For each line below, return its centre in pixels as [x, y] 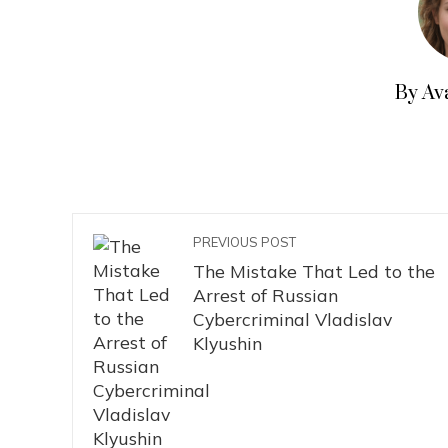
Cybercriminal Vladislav [292, 319]
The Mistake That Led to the [314, 271]
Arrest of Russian [265, 295]
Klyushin [227, 343]
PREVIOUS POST [244, 242]
